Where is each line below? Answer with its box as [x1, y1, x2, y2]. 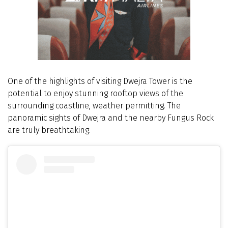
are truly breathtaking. [8, 125, 91, 135]
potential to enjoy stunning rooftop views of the [8, 88, 183, 98]
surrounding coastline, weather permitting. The [8, 100, 181, 110]
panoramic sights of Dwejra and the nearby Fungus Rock [8, 112, 214, 123]
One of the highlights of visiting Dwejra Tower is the [8, 76, 192, 86]
